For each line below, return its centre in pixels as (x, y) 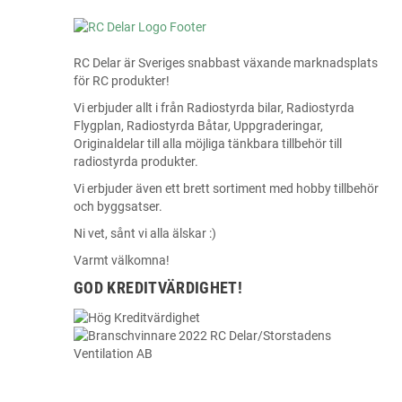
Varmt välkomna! (122, 260)
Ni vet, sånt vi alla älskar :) (145, 233)
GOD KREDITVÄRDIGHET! (158, 287)
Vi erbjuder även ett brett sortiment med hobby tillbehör (226, 188)
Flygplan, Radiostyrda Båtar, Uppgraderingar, (198, 125)
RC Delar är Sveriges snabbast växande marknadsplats (226, 62)
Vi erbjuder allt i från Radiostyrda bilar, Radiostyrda (214, 107)
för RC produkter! (122, 80)
